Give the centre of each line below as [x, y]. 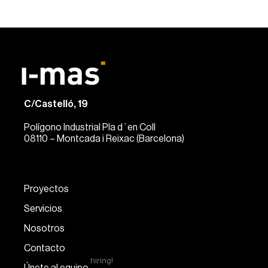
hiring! [102, 261]
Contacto [45, 249]
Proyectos [46, 189]
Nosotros [44, 229]
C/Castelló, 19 [56, 104]
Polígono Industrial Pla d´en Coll [90, 128]
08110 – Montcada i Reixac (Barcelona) [104, 139]
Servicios [43, 209]
